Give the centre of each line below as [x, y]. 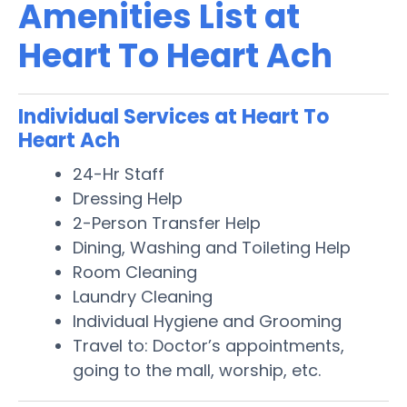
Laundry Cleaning [143, 296]
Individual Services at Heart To [174, 116]
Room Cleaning [135, 272]
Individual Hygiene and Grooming [207, 321]
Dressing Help [128, 198]
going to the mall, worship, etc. [197, 370]
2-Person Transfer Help [167, 223]
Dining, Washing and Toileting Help [212, 247]
